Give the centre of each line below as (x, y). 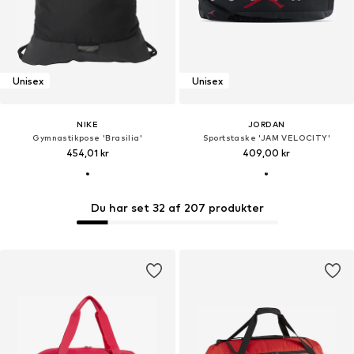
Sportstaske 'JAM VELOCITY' (266, 138)
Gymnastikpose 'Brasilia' (88, 138)
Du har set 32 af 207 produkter (177, 207)
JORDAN (267, 124)
